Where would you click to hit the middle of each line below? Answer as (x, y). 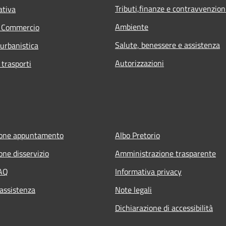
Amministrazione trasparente (165, 154)
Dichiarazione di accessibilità (164, 208)
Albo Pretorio (137, 135)
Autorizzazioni (139, 63)
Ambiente (132, 27)
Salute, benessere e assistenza (167, 45)
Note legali (133, 190)
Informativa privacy (148, 172)
